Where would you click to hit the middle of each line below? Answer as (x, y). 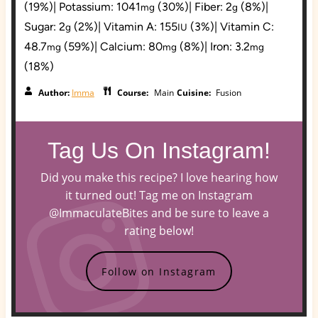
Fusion (229, 92)
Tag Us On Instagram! (159, 150)
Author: (55, 92)
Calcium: (124, 46)
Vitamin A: (131, 26)
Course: (133, 92)
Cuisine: (194, 92)
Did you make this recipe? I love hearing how (159, 177)
